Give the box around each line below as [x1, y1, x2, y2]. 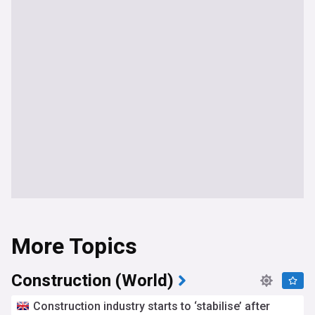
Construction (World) [11, 269, 174, 293]
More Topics [11, 230, 137, 263]
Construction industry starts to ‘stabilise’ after [33, 300, 270, 313]
